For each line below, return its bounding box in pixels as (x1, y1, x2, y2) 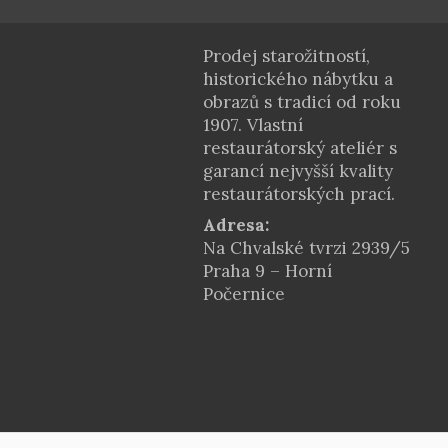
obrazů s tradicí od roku (202, 91, 401, 113)
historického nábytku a (202, 68, 393, 90)
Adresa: (202, 214, 269, 236)
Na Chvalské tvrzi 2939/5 (202, 237, 410, 259)
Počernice (202, 283, 285, 305)
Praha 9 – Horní (202, 260, 332, 282)
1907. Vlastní (202, 114, 303, 136)
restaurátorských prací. (202, 183, 395, 205)
